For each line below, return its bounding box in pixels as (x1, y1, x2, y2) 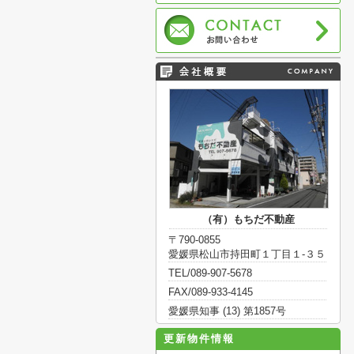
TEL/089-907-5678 (168, 267, 252, 279)
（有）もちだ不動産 (201, 213, 295, 225)
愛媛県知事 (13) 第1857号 (168, 305, 286, 317)
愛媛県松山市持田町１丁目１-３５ (168, 248, 326, 260)
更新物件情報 (164, 333, 235, 345)
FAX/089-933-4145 (168, 286, 253, 298)
